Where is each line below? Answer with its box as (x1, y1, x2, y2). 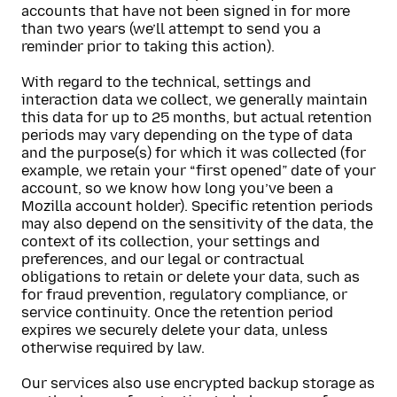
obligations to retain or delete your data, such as (21, 269, 360, 285)
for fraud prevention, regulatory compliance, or (21, 286, 347, 303)
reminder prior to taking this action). (21, 38, 275, 55)
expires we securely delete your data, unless (21, 322, 328, 339)
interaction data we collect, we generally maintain (21, 91, 368, 108)
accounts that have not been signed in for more (21, 3, 350, 19)
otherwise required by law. (21, 339, 205, 356)
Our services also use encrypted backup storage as (21, 375, 375, 392)
